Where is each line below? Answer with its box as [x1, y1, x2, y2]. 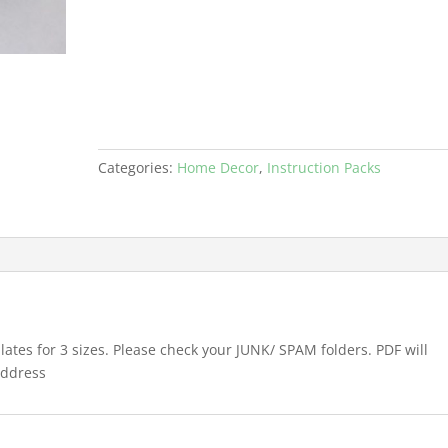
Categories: [98, 158, 178, 177]
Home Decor [177, 158, 260, 177]
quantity [97, 70, 154, 89]
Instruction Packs [267, 158, 382, 177]
